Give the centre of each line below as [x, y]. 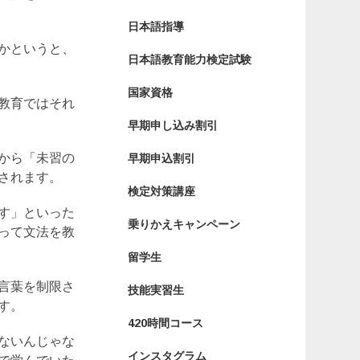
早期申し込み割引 [172, 125]
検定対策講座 [161, 191]
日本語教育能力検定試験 [189, 59]
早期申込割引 [161, 158]
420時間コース [165, 323]
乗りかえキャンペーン [184, 224]
